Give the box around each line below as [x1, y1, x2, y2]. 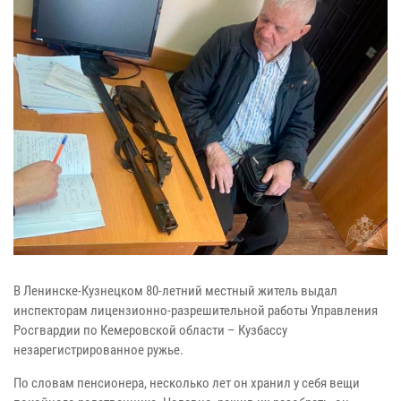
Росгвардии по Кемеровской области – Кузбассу [13, 321, 287, 338]
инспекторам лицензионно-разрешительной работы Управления [13, 302, 378, 319]
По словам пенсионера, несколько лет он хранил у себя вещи [13, 374, 360, 391]
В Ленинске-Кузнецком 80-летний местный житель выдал [13, 282, 337, 299]
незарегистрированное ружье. [13, 341, 183, 358]
